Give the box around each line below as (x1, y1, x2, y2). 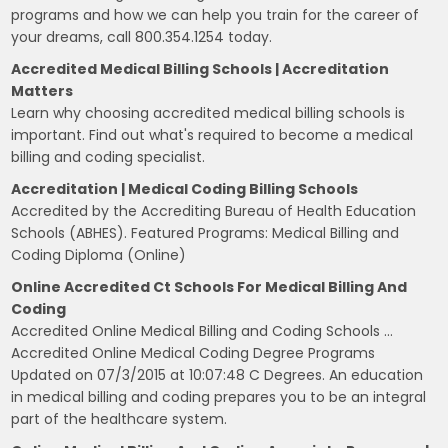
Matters (11, 80, 74, 101)
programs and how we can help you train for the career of (11, 4, 420, 25)
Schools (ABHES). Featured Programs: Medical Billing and (11, 222, 400, 243)
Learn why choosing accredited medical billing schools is (11, 102, 406, 123)
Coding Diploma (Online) (11, 244, 187, 265)
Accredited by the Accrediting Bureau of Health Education (11, 200, 417, 221)
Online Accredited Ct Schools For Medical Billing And (11, 276, 408, 297)
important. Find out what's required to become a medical (11, 124, 414, 145)
